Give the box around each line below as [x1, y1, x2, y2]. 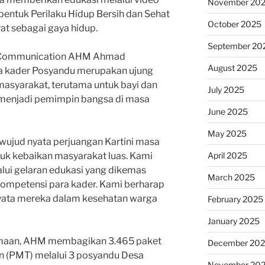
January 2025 [207, 216, 260, 227]
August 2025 [207, 63, 257, 73]
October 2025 [207, 19, 261, 30]
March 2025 [207, 172, 255, 183]
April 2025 [207, 150, 247, 161]
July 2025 [207, 85, 244, 95]
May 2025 [207, 128, 247, 139]
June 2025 [207, 106, 248, 117]
